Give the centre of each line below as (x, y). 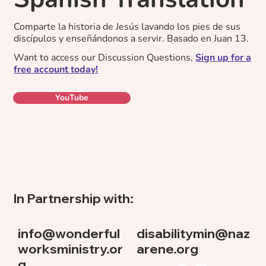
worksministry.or (70, 248)
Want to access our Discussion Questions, (105, 57)
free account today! (56, 69)
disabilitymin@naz (193, 233)
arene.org (167, 248)
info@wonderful (69, 233)
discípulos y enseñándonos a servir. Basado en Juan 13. (132, 38)
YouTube (72, 98)
